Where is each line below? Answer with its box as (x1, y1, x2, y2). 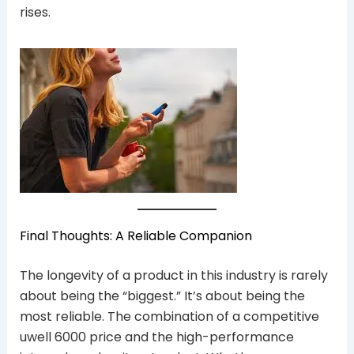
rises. (19, 2, 51, 21)
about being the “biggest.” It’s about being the (19, 286, 305, 305)
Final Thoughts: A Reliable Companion (19, 226, 252, 245)
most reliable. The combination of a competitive (19, 307, 319, 326)
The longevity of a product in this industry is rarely (19, 265, 328, 284)
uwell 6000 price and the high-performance (19, 327, 294, 346)
